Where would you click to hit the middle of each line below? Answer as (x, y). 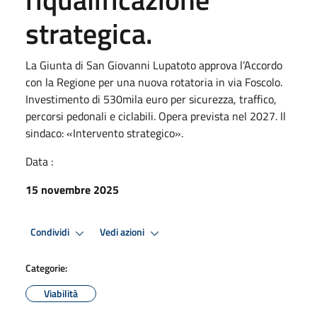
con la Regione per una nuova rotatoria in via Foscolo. (154, 82)
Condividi (51, 232)
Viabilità (61, 293)
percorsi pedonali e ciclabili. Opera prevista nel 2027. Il (156, 116)
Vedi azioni (123, 232)
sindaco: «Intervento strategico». (104, 133)
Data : (39, 161)
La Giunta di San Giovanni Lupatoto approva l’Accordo (154, 65)
